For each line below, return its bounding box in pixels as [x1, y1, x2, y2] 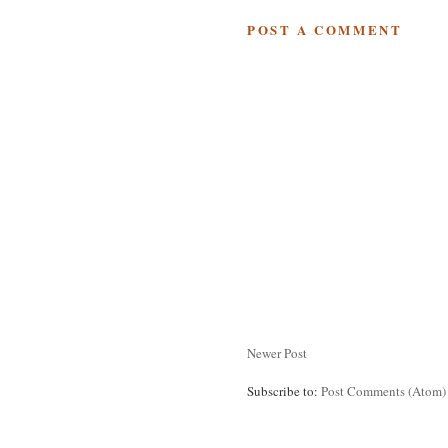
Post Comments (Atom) [321, 381, 446, 400]
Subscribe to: [247, 381, 321, 400]
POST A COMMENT [247, 19, 403, 39]
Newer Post [247, 343, 307, 362]
